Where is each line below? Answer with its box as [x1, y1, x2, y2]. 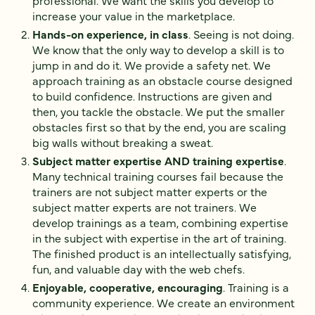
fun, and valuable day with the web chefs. [32, 261, 245, 277]
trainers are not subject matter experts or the [32, 184, 267, 200]
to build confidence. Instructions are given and [32, 88, 272, 104]
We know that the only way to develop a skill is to [32, 41, 284, 58]
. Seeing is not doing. [188, 26, 294, 42]
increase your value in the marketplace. [32, 8, 235, 24]
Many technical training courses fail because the [32, 168, 283, 184]
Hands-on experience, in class [32, 26, 188, 42]
